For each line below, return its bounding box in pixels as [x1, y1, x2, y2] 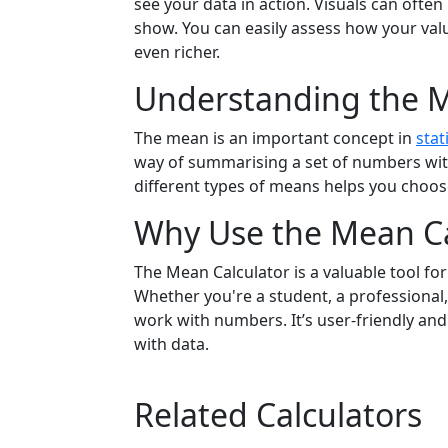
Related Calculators [134, 393, 422, 436]
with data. [134, 333, 209, 355]
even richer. [134, 41, 220, 63]
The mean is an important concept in [134, 127, 416, 149]
